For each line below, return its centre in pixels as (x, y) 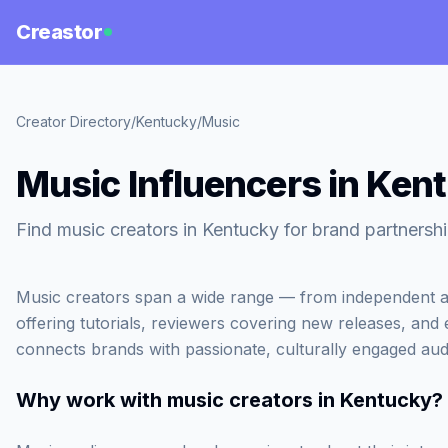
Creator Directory (73, 121)
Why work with (91, 400)
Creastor (59, 32)
